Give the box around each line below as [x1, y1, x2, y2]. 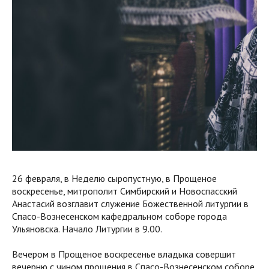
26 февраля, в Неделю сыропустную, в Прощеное [12, 172, 217, 184]
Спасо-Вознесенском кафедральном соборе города [12, 210, 227, 222]
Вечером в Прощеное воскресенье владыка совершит [12, 247, 236, 260]
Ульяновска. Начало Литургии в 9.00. [12, 222, 162, 235]
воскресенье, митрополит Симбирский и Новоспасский [12, 184, 237, 197]
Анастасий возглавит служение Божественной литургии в [12, 197, 249, 210]
